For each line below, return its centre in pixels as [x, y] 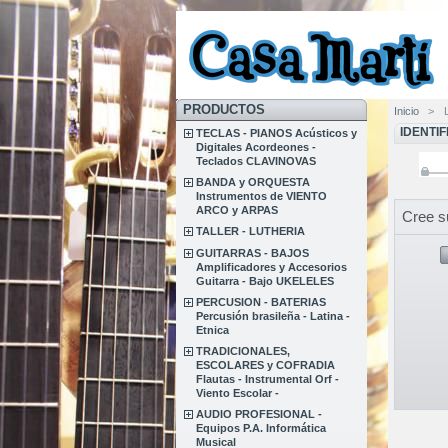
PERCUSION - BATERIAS [261, 301]
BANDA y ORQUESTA [253, 182]
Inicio [406, 110]
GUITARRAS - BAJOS [253, 252]
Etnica [213, 329]
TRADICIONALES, [243, 350]
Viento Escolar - [238, 392]
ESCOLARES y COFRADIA [266, 364]
